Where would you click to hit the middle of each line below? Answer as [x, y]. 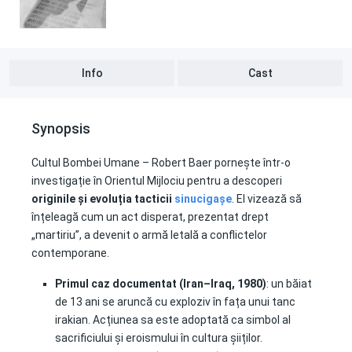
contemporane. [70, 253]
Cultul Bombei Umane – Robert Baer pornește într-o [161, 163]
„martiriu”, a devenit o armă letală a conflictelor [149, 235]
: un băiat [289, 284]
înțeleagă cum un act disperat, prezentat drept [150, 217]
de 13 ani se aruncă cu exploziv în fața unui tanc [175, 302]
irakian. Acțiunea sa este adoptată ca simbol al [173, 320]
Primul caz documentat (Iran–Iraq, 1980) [161, 284]
